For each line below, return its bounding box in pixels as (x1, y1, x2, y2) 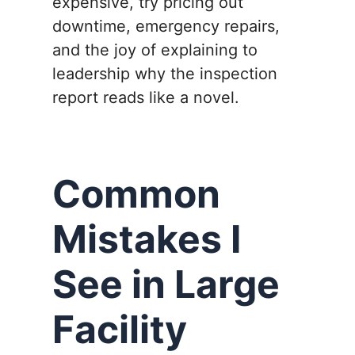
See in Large (52, 261, 280, 308)
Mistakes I (52, 216, 241, 263)
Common (52, 170, 220, 218)
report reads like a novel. (52, 88, 239, 108)
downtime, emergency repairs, (52, 17, 280, 36)
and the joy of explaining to (52, 40, 258, 60)
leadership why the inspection (52, 64, 277, 84)
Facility (52, 306, 187, 353)
